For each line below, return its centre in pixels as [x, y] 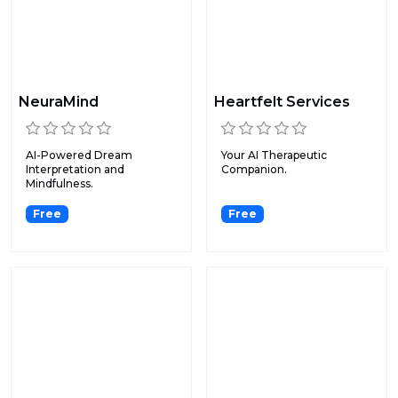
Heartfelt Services [282, 102]
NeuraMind [59, 102]
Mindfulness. [60, 184]
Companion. [254, 170]
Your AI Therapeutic [274, 155]
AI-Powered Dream [79, 155]
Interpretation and [75, 170]
